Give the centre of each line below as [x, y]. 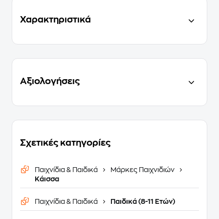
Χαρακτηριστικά [55, 20]
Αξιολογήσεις [50, 81]
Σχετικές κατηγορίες [65, 143]
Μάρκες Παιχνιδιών [142, 170]
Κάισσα [47, 179]
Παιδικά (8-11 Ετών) [142, 201]
